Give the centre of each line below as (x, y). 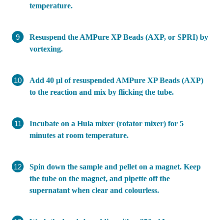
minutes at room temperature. (79, 135)
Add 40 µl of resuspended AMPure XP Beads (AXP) (116, 80)
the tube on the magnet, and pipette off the (100, 178)
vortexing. (46, 49)
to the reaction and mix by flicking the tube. (102, 92)
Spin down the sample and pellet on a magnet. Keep (115, 166)
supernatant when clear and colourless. (94, 190)
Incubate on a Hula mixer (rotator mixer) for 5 (107, 123)
